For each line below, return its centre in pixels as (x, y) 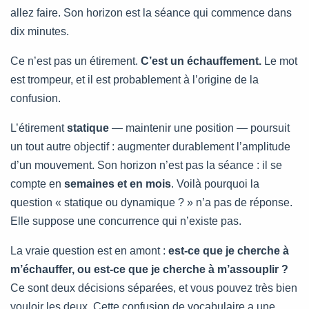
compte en (37, 183)
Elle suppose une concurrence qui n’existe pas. (126, 221)
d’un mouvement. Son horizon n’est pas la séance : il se (146, 165)
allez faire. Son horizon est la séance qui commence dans (151, 12)
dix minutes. (40, 31)
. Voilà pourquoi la (215, 183)
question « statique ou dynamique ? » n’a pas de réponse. (151, 202)
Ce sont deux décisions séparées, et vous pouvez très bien (154, 288)
